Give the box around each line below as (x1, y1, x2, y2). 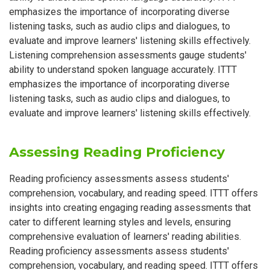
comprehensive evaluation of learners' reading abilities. (9, 231, 241, 243)
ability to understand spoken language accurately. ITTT (9, 64, 237, 76)
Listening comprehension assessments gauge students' (9, 49, 246, 61)
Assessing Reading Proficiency (9, 144, 225, 161)
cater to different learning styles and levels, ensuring (9, 216, 231, 228)
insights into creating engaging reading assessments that (9, 202, 251, 214)
